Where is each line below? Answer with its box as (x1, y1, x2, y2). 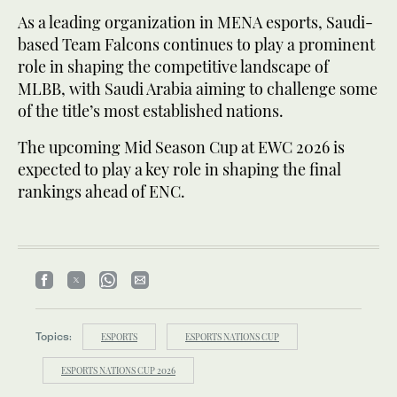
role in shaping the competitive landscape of (18, 55, 329, 77)
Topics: (35, 329, 72, 343)
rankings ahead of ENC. (18, 180, 185, 202)
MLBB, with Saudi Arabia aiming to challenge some (18, 77, 378, 99)
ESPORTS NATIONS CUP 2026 (61, 363, 175, 377)
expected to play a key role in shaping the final (18, 158, 341, 180)
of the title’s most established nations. (18, 99, 284, 121)
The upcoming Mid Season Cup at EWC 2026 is (18, 136, 345, 158)
